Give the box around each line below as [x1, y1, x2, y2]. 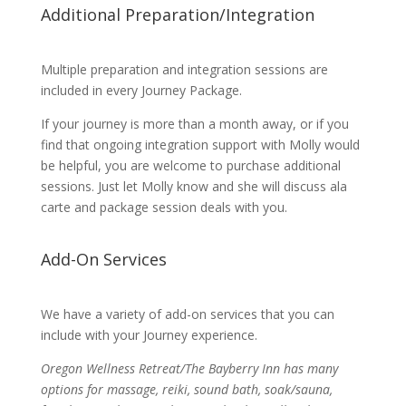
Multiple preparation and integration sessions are [40, 60, 328, 78]
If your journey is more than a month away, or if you [40, 114, 349, 132]
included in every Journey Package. [40, 81, 246, 99]
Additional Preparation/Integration [40, 3, 314, 25]
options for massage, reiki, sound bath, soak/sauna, [40, 380, 333, 398]
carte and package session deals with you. [40, 198, 295, 216]
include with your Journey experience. [40, 325, 257, 343]
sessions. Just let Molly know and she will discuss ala [40, 177, 347, 195]
